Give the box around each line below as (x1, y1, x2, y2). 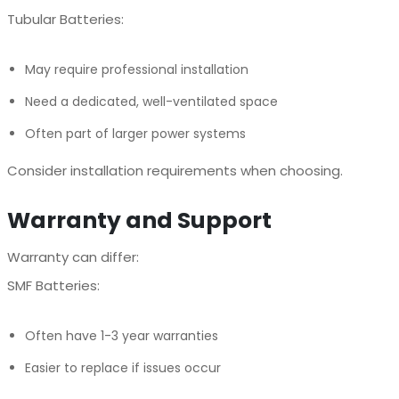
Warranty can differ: (6, 247, 139, 266)
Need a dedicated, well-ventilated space (24, 92, 278, 110)
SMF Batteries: (6, 275, 100, 295)
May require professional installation (24, 60, 248, 78)
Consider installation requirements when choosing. (6, 160, 343, 180)
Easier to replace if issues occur (24, 358, 221, 377)
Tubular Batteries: (6, 9, 124, 28)
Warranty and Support (6, 204, 272, 236)
